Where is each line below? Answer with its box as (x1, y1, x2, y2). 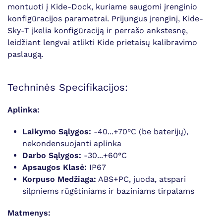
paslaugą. (7, 50, 44, 59)
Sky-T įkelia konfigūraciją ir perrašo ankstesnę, (7, 26, 188, 35)
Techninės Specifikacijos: (7, 81, 128, 93)
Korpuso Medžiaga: (22, 174, 96, 184)
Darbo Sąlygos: (22, 151, 81, 160)
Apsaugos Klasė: (22, 163, 87, 172)
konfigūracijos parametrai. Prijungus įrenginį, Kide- (7, 14, 203, 23)
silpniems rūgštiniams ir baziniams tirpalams (22, 186, 194, 196)
